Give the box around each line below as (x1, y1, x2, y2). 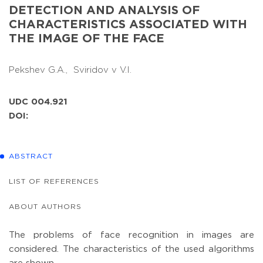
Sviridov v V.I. (73, 66, 134, 74)
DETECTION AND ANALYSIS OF (9, 5, 200, 16)
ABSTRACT (9, 153, 53, 160)
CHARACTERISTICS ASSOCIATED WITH (9, 19, 247, 30)
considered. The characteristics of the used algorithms (9, 245, 254, 253)
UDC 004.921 (9, 97, 68, 106)
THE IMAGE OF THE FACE (9, 33, 164, 44)
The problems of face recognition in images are (9, 231, 254, 239)
